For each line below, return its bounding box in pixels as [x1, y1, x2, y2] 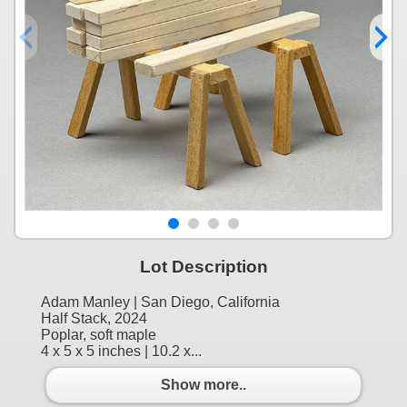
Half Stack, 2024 [41, 310, 147, 326]
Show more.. [161, 377, 246, 393]
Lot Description [139, 256, 268, 276]
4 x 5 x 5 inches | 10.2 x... [41, 342, 202, 359]
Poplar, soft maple [41, 326, 156, 342]
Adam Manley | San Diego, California [41, 293, 280, 310]
